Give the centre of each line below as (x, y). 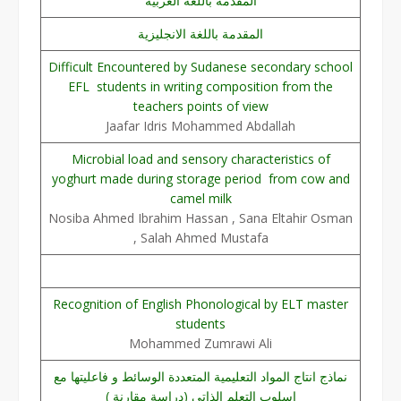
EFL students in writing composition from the (200, 86)
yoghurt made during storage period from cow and (200, 178)
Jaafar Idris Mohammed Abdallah (200, 125)
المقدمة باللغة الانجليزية (200, 33)
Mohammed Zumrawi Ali (200, 343)
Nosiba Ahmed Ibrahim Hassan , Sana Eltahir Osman (200, 218)
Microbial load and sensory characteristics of (200, 158)
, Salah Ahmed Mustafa (200, 237)
